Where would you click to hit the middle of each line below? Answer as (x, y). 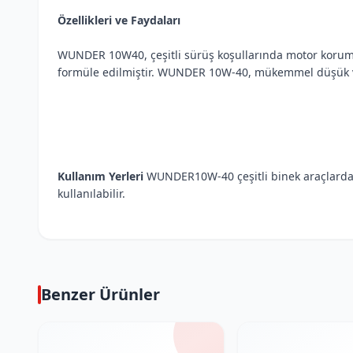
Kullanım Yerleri (100, 176)
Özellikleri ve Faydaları (119, 20)
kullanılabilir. (91, 193)
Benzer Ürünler (100, 294)
